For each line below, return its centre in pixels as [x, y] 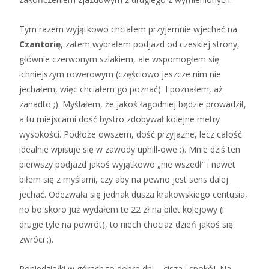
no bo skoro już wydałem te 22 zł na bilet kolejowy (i [122, 209]
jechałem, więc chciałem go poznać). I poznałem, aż [121, 89]
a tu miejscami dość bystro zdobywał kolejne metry [119, 119]
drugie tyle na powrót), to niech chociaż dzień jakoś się [126, 224]
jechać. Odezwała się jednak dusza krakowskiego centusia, [133, 194]
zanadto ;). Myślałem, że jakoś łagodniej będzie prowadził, [133, 104]
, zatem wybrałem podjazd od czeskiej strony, [150, 44]
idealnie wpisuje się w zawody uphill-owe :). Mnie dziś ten [130, 149]
